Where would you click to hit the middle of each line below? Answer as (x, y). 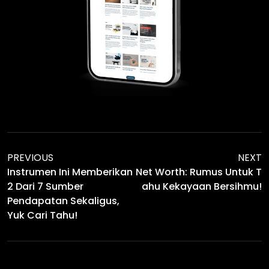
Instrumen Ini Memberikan (70, 172)
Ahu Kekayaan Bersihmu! (202, 186)
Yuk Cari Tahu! (42, 215)
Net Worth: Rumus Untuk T (199, 172)
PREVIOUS (30, 157)
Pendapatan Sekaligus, (63, 201)
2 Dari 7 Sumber (45, 186)
